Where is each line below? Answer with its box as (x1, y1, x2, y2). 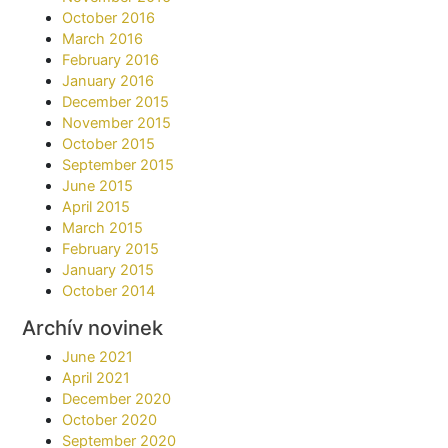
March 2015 (62, 218, 144, 237)
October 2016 (62, 8, 156, 27)
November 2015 (62, 113, 172, 132)
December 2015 (62, 92, 170, 111)
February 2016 (62, 50, 160, 69)
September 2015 (62, 155, 175, 174)
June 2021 (62, 348, 134, 367)
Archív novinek (22, 316, 164, 341)
